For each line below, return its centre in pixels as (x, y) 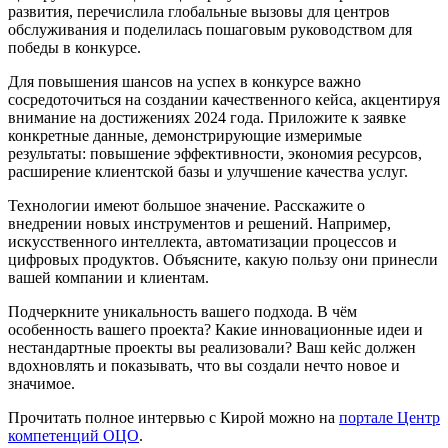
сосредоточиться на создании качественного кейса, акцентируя (224, 99)
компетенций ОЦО (73, 435)
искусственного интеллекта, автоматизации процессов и (202, 241)
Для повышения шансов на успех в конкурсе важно (184, 81)
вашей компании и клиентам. (108, 277)
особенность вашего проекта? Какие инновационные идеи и (215, 329)
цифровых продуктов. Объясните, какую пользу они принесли (223, 259)
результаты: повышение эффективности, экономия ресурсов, (215, 153)
